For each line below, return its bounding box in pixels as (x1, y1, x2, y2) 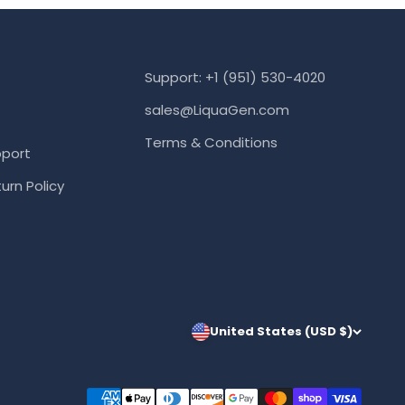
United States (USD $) (210, 323, 353, 340)
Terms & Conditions (144, 132, 278, 152)
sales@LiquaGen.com (144, 99, 289, 119)
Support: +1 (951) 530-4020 (144, 67, 325, 87)
